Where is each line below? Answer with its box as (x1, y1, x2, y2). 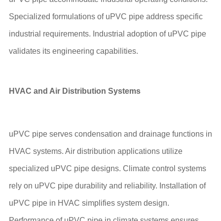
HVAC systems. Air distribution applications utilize (8, 147, 183, 156)
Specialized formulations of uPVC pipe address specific (8, 12, 203, 21)
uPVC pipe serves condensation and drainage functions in (8, 130, 212, 139)
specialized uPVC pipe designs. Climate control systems (8, 164, 206, 173)
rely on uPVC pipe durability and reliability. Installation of (8, 182, 206, 190)
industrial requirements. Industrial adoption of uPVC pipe (8, 29, 206, 38)
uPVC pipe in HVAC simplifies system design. (8, 199, 169, 208)
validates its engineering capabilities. (8, 46, 138, 55)
